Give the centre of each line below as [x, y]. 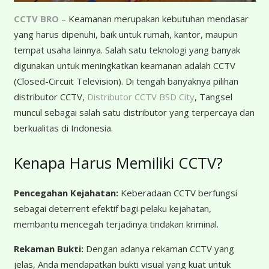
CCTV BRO [36, 18]
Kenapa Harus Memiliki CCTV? [118, 162]
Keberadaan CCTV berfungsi [177, 193]
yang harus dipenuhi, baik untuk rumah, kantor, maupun [125, 34]
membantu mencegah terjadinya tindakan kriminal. [116, 224]
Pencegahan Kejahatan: [66, 193]
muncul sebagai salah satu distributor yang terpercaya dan [134, 112]
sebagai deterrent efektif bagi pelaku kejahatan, [112, 209]
